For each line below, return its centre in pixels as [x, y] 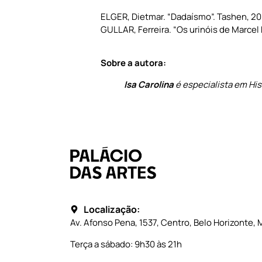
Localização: [111, 210]
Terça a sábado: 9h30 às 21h [126, 244]
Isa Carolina [149, 84]
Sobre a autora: [133, 63]
